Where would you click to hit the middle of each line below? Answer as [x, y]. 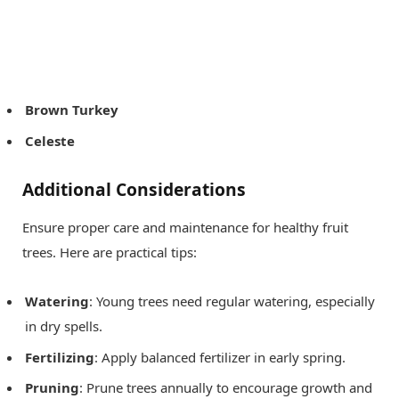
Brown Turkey [72, 110]
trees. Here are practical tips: [110, 252]
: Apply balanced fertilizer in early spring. [220, 357]
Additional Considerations [134, 189]
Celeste [50, 140]
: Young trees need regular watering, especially [232, 301]
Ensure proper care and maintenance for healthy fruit [185, 228]
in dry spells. [64, 326]
